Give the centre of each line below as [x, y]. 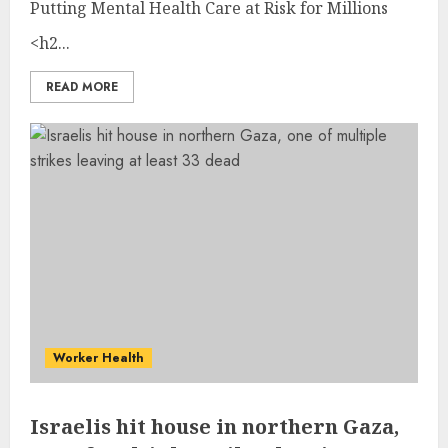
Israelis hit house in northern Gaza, [214, 426]
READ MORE [82, 86]
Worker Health [98, 357]
